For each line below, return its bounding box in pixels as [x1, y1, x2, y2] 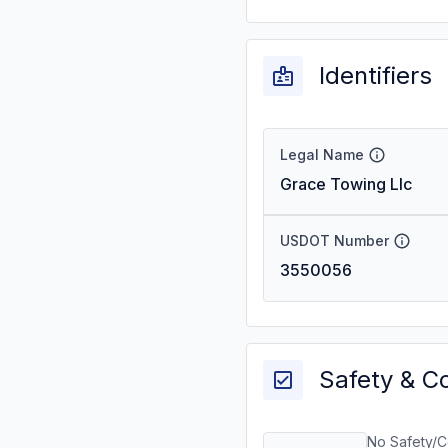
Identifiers [319, 61, 432, 90]
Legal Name [280, 146, 364, 163]
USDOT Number [280, 232, 389, 249]
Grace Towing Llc [280, 174, 412, 194]
